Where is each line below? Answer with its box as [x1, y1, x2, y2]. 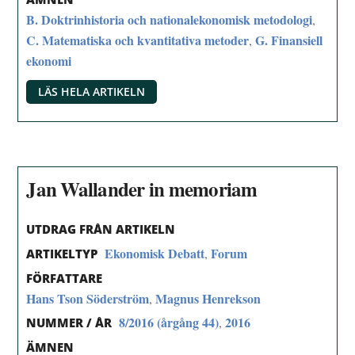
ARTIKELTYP [26, 245, 98, 261]
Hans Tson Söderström [26, 288, 150, 307]
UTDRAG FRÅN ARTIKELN [26, 220, 176, 237]
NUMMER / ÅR [26, 315, 113, 331]
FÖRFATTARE [26, 269, 103, 286]
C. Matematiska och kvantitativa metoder [26, 30, 250, 49]
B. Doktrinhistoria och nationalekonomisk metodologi [26, 10, 313, 29]
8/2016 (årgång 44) [119, 313, 219, 332]
